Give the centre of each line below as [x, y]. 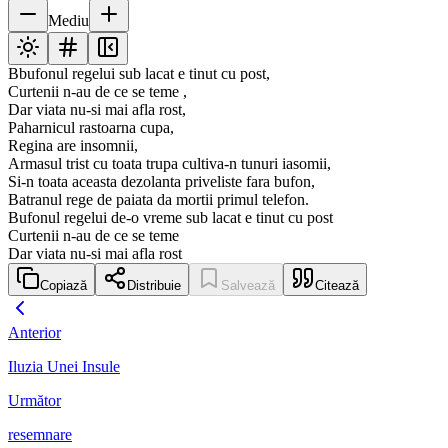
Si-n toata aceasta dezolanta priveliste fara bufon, [161, 182]
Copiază [63, 286]
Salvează [248, 286]
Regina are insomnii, [73, 146]
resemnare [40, 435]
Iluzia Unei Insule [64, 367]
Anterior [34, 333]
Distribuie [154, 286]
